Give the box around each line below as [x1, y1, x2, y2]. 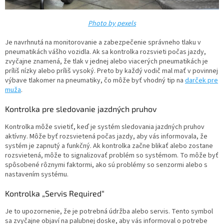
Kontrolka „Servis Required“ [5, 188, 104, 198]
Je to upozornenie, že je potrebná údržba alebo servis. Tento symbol [5, 206, 213, 216]
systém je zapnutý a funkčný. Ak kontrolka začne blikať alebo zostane [5, 140, 213, 151]
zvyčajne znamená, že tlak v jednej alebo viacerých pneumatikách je [5, 56, 208, 66]
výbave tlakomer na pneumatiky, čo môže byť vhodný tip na [5, 75, 185, 85]
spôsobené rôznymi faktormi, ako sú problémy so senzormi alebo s [5, 159, 207, 170]
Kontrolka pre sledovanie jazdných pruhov [5, 103, 156, 113]
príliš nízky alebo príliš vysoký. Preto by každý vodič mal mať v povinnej [5, 65, 218, 76]
